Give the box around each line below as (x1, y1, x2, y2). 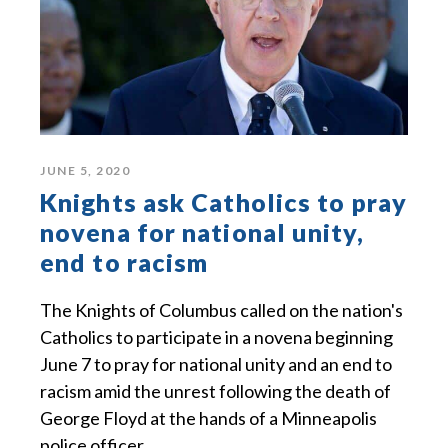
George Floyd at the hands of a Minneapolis (40, 406, 377, 429)
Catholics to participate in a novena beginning (40, 325, 393, 348)
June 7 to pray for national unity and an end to (40, 352, 392, 375)
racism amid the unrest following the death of (40, 379, 391, 402)
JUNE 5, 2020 (40, 162, 130, 178)
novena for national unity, (40, 216, 364, 247)
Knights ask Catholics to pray (40, 186, 407, 217)
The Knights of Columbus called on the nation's (40, 298, 403, 321)
